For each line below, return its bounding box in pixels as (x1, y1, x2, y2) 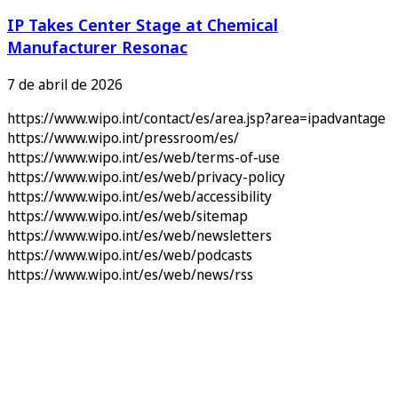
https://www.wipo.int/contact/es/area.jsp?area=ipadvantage (7, 107, 386, 128)
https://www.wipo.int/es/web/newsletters (7, 225, 272, 245)
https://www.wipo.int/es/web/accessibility (7, 186, 272, 206)
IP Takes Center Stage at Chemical (7, 12, 278, 36)
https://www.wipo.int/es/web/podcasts (7, 244, 252, 265)
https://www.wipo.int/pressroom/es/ (7, 127, 239, 147)
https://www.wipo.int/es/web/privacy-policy (7, 166, 285, 187)
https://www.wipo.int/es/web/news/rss (7, 264, 253, 284)
